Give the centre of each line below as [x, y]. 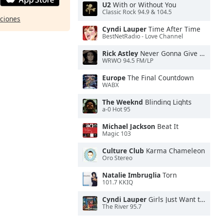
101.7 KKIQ [118, 182]
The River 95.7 [122, 207]
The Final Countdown [160, 78]
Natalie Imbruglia [131, 175]
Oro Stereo [117, 158]
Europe [114, 78]
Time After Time [173, 29]
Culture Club [123, 151]
